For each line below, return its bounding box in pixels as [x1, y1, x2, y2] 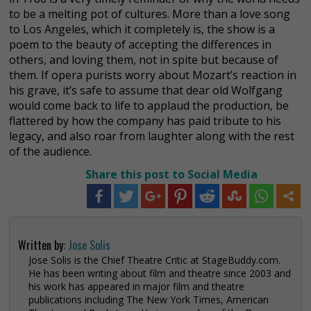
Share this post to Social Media [85, 167, 258, 183]
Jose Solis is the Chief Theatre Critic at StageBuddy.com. [28, 253, 280, 267]
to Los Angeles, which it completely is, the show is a [9, 22, 275, 37]
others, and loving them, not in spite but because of [9, 52, 278, 68]
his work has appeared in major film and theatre [28, 280, 244, 294]
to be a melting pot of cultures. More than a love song [9, 6, 290, 22]
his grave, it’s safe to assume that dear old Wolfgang [9, 83, 283, 99]
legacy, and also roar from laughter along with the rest [9, 128, 294, 144]
